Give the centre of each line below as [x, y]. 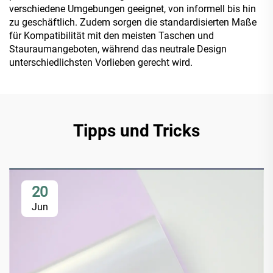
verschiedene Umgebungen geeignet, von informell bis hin [133, 9]
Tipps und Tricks [136, 130]
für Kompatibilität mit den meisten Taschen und [112, 35]
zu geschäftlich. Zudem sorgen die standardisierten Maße [133, 22]
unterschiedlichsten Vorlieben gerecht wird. [101, 62]
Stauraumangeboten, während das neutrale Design [118, 49]
